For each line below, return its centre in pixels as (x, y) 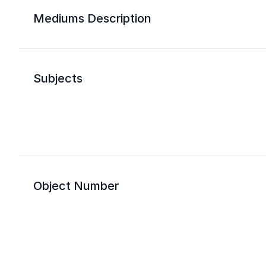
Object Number (76, 186)
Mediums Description (92, 18)
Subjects (58, 78)
